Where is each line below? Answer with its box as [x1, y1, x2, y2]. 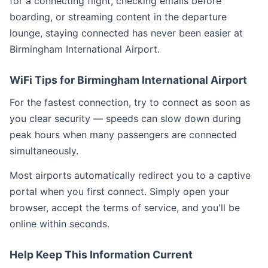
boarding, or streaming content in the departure [10, 11, 227, 23]
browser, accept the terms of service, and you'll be [10, 202, 240, 214]
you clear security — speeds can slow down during [10, 112, 241, 124]
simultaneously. [10, 145, 78, 157]
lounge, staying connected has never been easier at [10, 27, 243, 39]
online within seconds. [10, 218, 109, 230]
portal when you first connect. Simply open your [10, 185, 229, 197]
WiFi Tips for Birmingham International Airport [10, 74, 247, 86]
